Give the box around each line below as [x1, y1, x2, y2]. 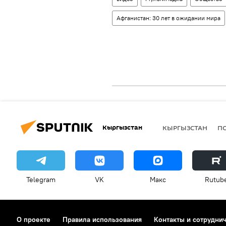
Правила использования [63, 215, 142, 224]
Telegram [26, 175, 55, 184]
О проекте [17, 215, 50, 224]
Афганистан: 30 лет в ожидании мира [117, 14, 220, 22]
